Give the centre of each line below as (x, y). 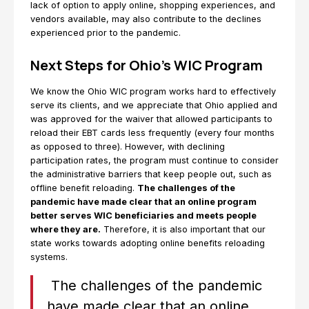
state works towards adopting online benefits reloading (148, 243)
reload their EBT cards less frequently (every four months (152, 133)
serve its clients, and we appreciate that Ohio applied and (154, 105)
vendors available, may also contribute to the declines (146, 19)
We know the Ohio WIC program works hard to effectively (153, 91)
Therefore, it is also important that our (183, 229)
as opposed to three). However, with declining (128, 147)
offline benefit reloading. (84, 188)
